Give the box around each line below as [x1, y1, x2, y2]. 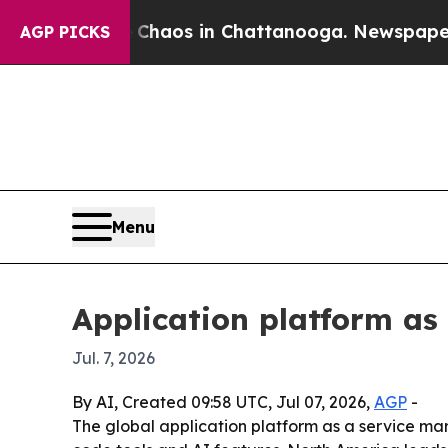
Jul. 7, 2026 [72, 348, 155, 369]
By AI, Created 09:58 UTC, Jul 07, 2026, [72, 392, 374, 413]
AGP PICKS [20, 22, 110, 42]
